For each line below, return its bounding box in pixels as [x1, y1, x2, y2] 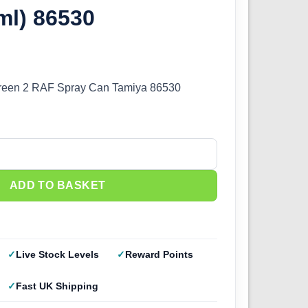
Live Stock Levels [15, 249, 99, 261]
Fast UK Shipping [15, 280, 98, 292]
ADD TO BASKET [9, 179, 106, 192]
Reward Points [125, 249, 194, 261]
